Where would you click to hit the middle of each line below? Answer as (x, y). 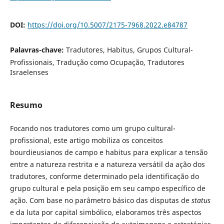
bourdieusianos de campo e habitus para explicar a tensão (108, 152)
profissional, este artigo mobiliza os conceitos (86, 140)
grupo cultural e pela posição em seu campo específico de (107, 188)
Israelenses (29, 72)
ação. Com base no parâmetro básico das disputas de (100, 200)
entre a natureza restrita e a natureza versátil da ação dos (107, 164)
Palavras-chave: (38, 50)
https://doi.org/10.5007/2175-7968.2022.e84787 (107, 25)
